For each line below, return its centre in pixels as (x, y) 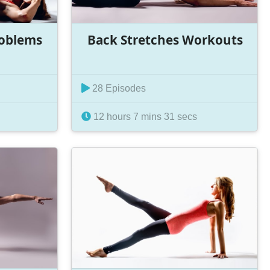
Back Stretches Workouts (165, 39)
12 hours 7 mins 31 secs (144, 117)
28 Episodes (118, 89)
